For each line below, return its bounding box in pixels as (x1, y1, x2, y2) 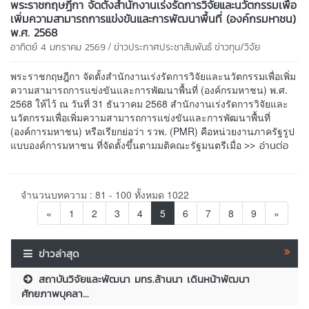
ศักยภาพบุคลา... (21, 285, 89, 301)
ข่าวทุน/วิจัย (215, 39, 260, 54)
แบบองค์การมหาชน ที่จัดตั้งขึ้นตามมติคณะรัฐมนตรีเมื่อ (10, 137, 244, 152)
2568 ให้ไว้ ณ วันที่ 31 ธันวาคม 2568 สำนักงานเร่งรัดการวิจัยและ (10, 96, 288, 110)
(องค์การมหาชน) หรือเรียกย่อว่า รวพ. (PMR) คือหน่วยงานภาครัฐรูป (10, 123, 295, 138)
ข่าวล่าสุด (39, 245, 80, 261)
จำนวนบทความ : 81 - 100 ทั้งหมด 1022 (21, 187, 189, 201)
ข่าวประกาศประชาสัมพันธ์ (114, 39, 212, 54)
